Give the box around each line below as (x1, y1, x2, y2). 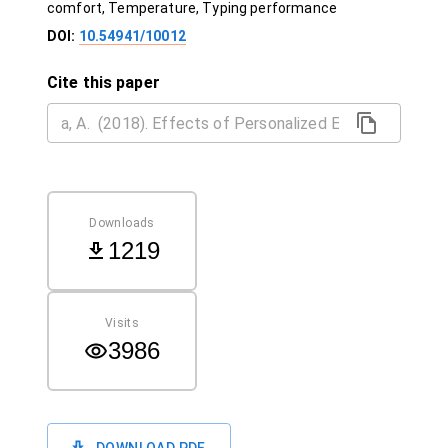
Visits (104, 315, 140, 330)
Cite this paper (47, 73, 160, 92)
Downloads (89, 215, 155, 230)
